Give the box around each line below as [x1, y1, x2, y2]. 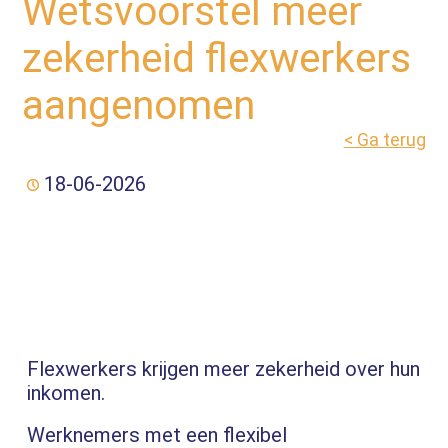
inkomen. [26, 381, 105, 406]
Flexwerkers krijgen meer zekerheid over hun [26, 357, 420, 382]
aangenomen [22, 81, 256, 129]
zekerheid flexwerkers [22, 34, 412, 82]
